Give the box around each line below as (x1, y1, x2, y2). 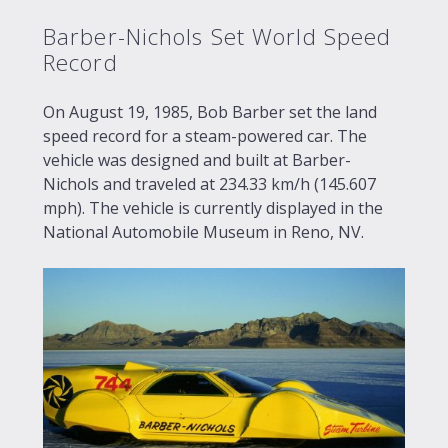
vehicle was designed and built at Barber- (43, 148, 351, 171)
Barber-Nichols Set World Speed (43, 20, 392, 52)
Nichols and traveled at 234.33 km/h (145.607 (43, 172, 376, 195)
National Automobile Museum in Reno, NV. (43, 220, 364, 243)
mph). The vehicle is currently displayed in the (43, 196, 383, 219)
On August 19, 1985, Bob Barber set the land (43, 100, 377, 123)
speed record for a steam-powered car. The (43, 124, 367, 147)
